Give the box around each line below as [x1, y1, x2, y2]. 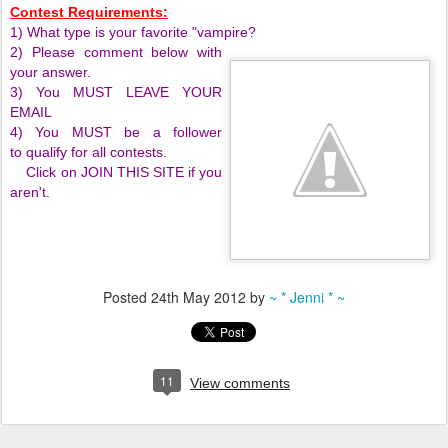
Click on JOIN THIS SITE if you [10, 164, 222, 181]
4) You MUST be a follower [10, 124, 222, 141]
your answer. [10, 64, 91, 81]
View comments [190, 375, 290, 392]
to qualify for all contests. [10, 144, 167, 161]
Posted [103, 287, 151, 308]
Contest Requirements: [10, 4, 168, 21]
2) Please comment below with [10, 44, 222, 61]
